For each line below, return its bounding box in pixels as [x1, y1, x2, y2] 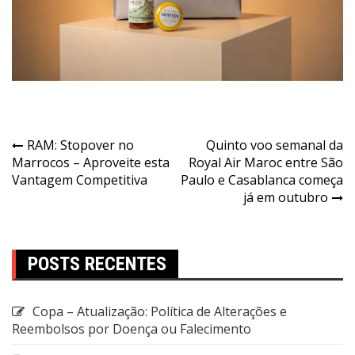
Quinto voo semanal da [206, 136, 343, 155]
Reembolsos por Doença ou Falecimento [12, 320, 251, 338]
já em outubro [243, 189, 328, 207]
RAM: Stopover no [27, 136, 134, 155]
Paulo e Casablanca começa [181, 171, 343, 189]
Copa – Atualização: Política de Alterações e [32, 303, 287, 321]
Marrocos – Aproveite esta [12, 154, 170, 172]
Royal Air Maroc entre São [189, 154, 343, 172]
